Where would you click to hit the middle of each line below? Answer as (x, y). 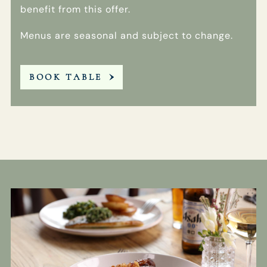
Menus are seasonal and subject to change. (127, 35)
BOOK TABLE (66, 77)
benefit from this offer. (76, 9)
